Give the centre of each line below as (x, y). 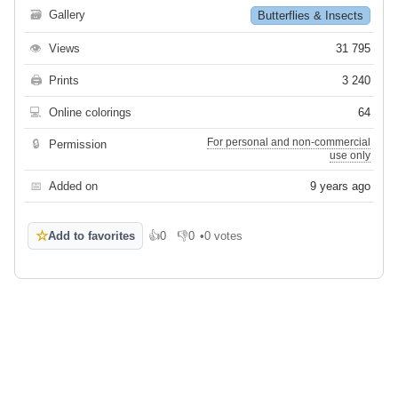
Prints (64, 81)
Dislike (194, 243)
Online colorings (90, 113)
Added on (73, 187)
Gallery (67, 15)
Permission (78, 145)
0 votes (223, 236)
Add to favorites (92, 236)
